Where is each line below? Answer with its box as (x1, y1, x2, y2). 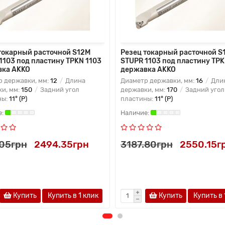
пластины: (121, 94, 155, 102)
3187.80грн (121, 138, 173, 150)
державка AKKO (121, 65, 176, 74)
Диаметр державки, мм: (121, 76, 196, 84)
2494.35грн (34, 138, 89, 150)
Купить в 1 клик (46, 191, 98, 200)
